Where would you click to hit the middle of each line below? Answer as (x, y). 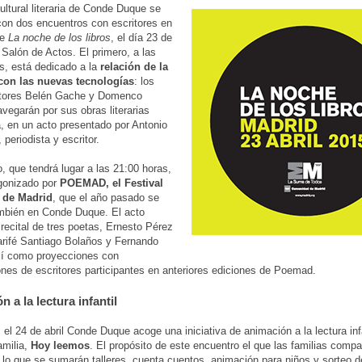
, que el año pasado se (106, 197)
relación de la (134, 66)
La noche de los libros (59, 37)
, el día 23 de (141, 37)
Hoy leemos (60, 345)
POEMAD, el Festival (112, 183)
